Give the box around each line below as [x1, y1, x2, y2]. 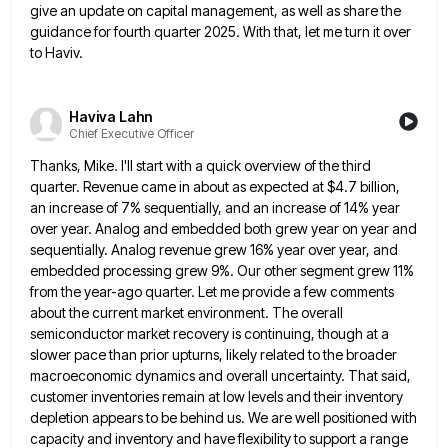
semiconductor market [30, 324, 170, 342]
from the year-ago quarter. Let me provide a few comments [30, 282, 394, 300]
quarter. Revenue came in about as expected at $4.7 [30, 177, 357, 195]
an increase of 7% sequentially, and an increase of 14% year [30, 198, 400, 216]
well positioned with [295, 408, 417, 426]
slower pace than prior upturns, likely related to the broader [30, 345, 397, 363]
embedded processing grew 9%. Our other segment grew [30, 261, 390, 279]
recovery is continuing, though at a [173, 324, 389, 342]
